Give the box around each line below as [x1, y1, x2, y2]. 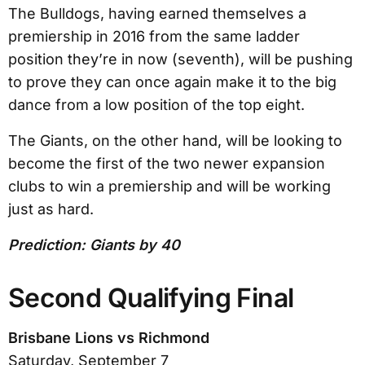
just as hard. [8, 200, 98, 218]
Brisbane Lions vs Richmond [8, 328, 209, 346]
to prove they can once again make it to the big [8, 73, 336, 90]
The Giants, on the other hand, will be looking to [8, 131, 342, 149]
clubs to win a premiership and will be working [8, 177, 331, 195]
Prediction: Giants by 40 [8, 235, 180, 253]
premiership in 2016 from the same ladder [8, 27, 300, 45]
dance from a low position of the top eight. [8, 95, 309, 113]
